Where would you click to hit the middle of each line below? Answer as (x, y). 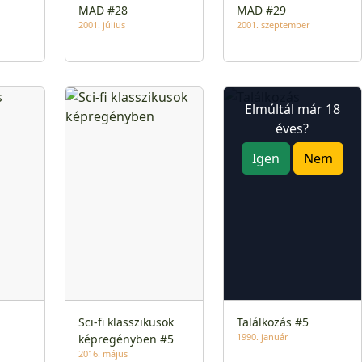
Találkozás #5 (272, 322)
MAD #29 (261, 11)
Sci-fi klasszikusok (126, 322)
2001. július (102, 25)
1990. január (262, 336)
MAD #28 (103, 11)
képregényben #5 (126, 339)
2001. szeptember (273, 25)
